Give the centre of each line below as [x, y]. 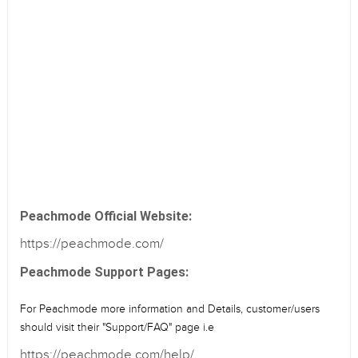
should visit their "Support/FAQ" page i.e [117, 327]
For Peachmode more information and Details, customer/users [170, 309]
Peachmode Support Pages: [104, 272]
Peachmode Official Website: [106, 216]
